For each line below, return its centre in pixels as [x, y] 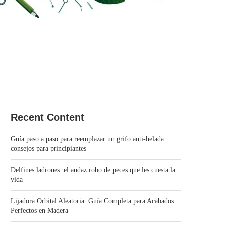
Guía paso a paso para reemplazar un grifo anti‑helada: [88, 139]
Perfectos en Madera [39, 211]
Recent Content [47, 117]
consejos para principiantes [48, 149]
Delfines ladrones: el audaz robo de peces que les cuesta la [93, 170]
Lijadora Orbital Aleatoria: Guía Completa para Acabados [92, 201]
